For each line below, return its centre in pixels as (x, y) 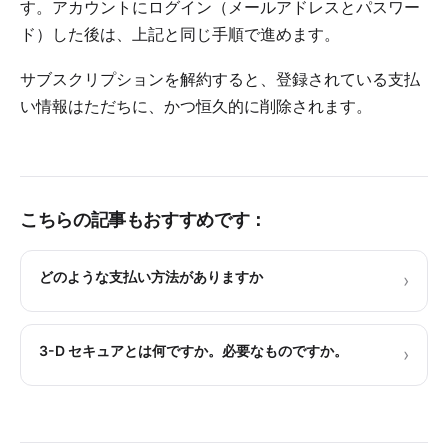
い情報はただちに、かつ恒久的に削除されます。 (196, 105)
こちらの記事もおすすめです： (143, 219)
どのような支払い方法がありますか (151, 276)
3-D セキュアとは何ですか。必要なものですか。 (193, 350)
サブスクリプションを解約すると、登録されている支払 (220, 78)
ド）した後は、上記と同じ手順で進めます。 (180, 33)
